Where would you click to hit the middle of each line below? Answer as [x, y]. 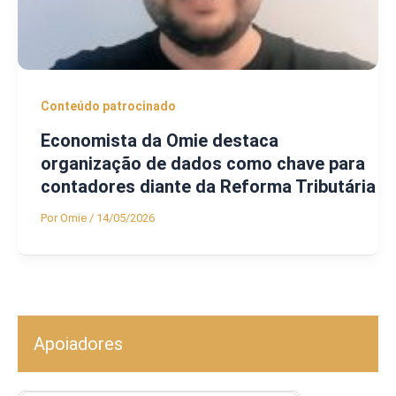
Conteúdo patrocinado [108, 106]
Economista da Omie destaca [159, 141]
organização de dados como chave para [202, 164]
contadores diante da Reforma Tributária [208, 187]
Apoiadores [78, 344]
